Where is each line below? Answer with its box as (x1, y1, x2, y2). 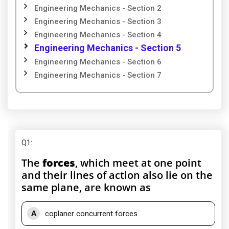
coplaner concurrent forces (45, 209, 138, 218)
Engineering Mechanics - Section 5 (34, 42, 181, 53)
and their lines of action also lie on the (21, 168, 213, 182)
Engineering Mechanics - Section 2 (34, 4, 162, 13)
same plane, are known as (21, 180, 151, 194)
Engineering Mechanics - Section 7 (34, 71, 162, 80)
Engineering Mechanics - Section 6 (34, 57, 162, 66)
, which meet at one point (75, 156, 201, 170)
